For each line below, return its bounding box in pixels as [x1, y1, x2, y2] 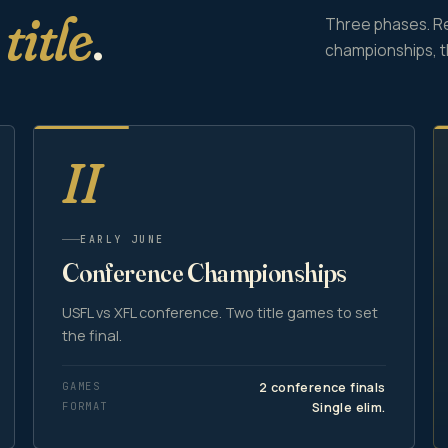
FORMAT [62, 398, 108, 413]
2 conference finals [259, 378, 386, 396]
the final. [62, 325, 123, 345]
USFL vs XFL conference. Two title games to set [62, 302, 379, 322]
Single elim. [311, 398, 386, 416]
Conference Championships [62, 256, 347, 289]
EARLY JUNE [80, 232, 165, 246]
